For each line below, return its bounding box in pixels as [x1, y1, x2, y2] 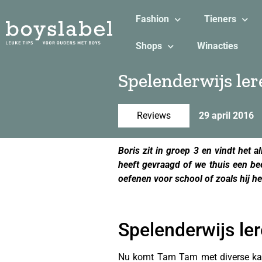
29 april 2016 [199, 110, 254, 121]
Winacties [196, 40, 238, 51]
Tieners [204, 13, 236, 25]
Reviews [137, 110, 171, 121]
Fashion [135, 13, 169, 25]
